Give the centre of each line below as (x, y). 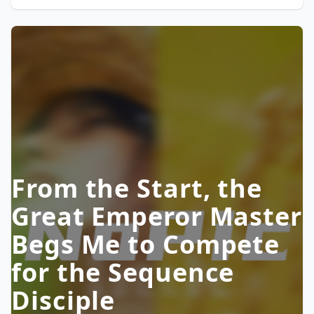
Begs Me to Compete (146, 244)
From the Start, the (137, 188)
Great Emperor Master (157, 216)
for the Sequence (123, 272)
